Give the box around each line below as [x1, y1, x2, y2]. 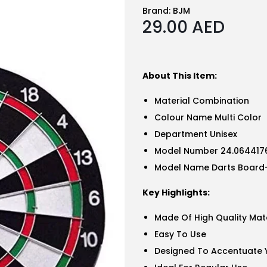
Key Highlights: [142, 187, 210, 198]
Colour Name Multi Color [154, 111, 262, 123]
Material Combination [154, 95, 249, 107]
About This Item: [142, 70, 217, 82]
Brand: [142, 5, 170, 17]
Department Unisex [154, 128, 237, 140]
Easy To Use [154, 228, 206, 240]
